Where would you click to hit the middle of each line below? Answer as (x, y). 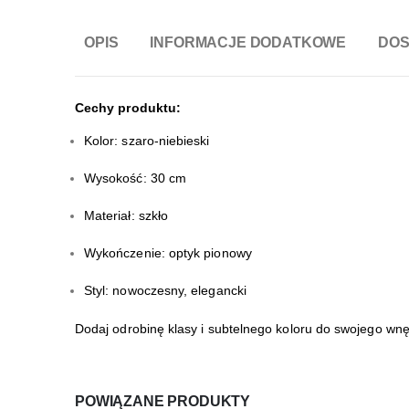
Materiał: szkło (126, 216)
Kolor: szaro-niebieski (147, 141)
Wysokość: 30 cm (136, 178)
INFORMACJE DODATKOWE (248, 43)
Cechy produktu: (128, 108)
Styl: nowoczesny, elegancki (165, 291)
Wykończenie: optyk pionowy (168, 253)
